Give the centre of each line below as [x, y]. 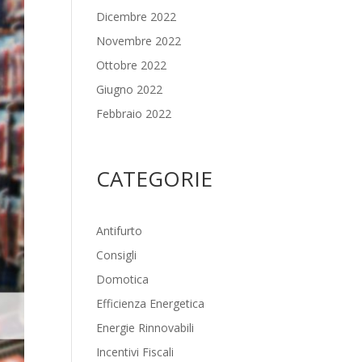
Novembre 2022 [139, 41]
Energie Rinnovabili [145, 328]
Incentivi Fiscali [135, 352]
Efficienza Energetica [151, 303]
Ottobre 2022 [132, 65]
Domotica [123, 279]
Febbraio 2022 [134, 114]
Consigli [117, 255]
